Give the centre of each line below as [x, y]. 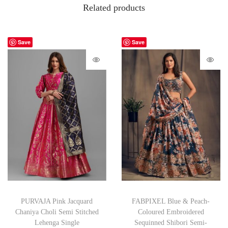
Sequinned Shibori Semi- [171, 223]
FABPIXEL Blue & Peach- [171, 202]
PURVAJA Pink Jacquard [57, 202]
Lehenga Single [57, 223]
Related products [114, 7]
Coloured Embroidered [171, 212]
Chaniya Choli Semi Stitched [57, 212]
